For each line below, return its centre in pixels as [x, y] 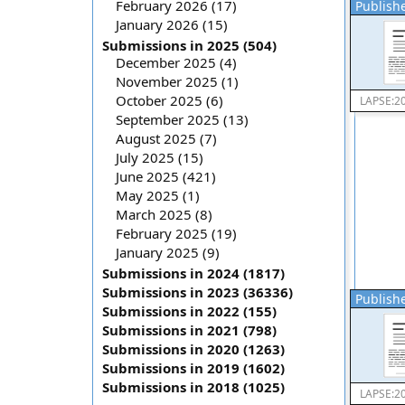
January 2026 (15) [172, 24]
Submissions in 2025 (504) [189, 45]
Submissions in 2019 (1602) [193, 368]
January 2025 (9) [168, 252]
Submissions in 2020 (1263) [193, 349]
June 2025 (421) [166, 176]
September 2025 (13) [182, 119]
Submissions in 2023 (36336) [198, 292]
